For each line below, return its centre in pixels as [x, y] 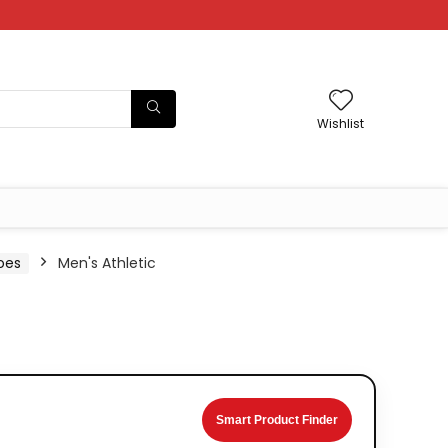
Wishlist [340, 123]
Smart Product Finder [277, 420]
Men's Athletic [107, 263]
